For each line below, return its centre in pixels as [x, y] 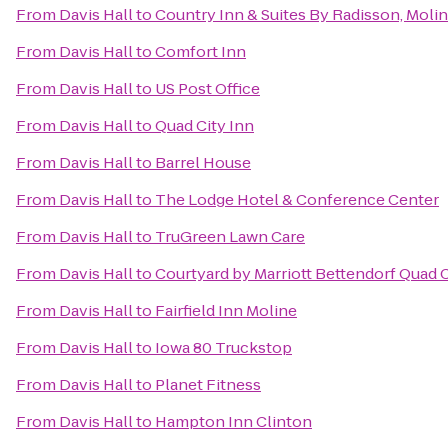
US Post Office [207, 88]
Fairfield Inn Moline [226, 310]
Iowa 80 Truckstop [223, 347]
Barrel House [203, 162]
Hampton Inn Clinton [233, 421]
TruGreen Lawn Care [230, 236]
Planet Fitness [208, 384]
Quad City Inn [204, 125]
